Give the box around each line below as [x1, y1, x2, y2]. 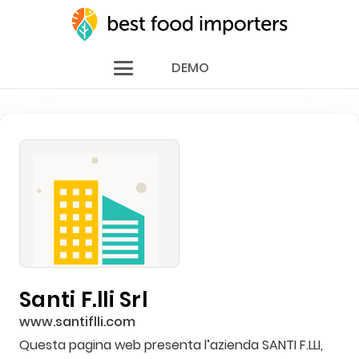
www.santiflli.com [19, 313, 135, 331]
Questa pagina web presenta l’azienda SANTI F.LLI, [19, 335, 323, 354]
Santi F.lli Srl [19, 285, 147, 314]
